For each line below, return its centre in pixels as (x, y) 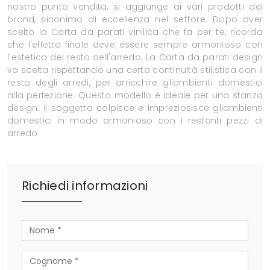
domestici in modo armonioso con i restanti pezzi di (135, 121)
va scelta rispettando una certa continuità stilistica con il (135, 70)
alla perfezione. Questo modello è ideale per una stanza (135, 96)
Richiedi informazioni (85, 186)
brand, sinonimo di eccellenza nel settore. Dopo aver (135, 20)
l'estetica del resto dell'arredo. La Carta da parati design (135, 58)
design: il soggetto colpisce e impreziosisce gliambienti (135, 108)
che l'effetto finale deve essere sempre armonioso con (135, 45)
